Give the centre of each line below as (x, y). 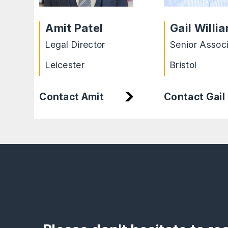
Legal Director (75, 44)
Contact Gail (194, 97)
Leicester (65, 65)
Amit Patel (74, 28)
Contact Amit (72, 97)
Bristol (183, 65)
